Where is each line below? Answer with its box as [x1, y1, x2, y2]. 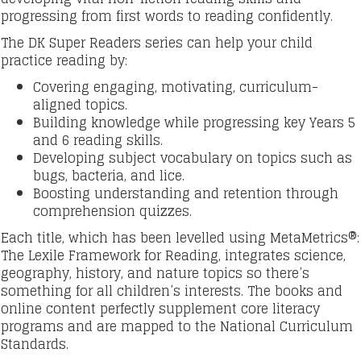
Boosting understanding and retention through [33, 182, 338, 205]
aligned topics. [33, 93, 127, 116]
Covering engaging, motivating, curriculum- [33, 76, 318, 98]
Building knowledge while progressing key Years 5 [33, 111, 355, 134]
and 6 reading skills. [33, 129, 163, 151]
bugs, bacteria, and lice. [33, 164, 185, 187]
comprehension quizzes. [33, 200, 192, 222]
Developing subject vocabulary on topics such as [33, 147, 352, 169]
